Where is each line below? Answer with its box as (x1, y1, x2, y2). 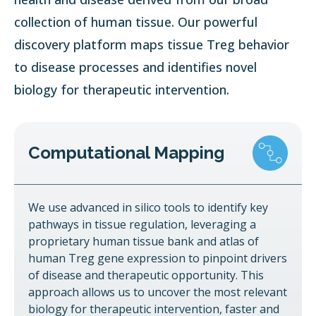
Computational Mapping (28, 142, 225, 164)
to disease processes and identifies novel (14, 59, 257, 76)
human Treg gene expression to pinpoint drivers (28, 250, 288, 267)
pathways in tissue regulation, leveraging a (28, 217, 257, 233)
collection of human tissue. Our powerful (14, 13, 258, 31)
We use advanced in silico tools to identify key (28, 200, 269, 216)
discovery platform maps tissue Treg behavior (14, 36, 290, 54)
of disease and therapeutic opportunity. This (28, 267, 265, 284)
